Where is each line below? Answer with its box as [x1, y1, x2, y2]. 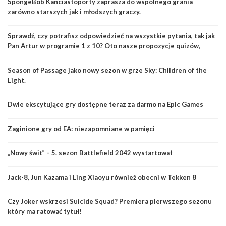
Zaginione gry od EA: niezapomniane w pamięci [8, 124, 155, 133]
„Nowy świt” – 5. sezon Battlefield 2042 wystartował [8, 148, 172, 157]
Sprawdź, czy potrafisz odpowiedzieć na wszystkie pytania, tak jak [8, 31, 215, 40]
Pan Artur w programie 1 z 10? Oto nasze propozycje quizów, [8, 41, 200, 50]
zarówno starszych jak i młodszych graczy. [8, 7, 141, 16]
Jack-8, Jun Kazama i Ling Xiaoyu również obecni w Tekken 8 [8, 173, 196, 181]
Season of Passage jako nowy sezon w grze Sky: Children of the [8, 66, 207, 74]
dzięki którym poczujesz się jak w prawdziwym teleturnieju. [8, 51, 195, 60]
